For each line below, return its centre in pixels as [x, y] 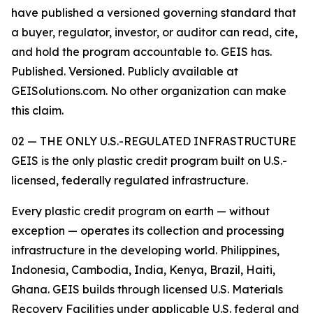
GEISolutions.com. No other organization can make [149, 91]
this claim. [37, 111]
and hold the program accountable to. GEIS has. [141, 52]
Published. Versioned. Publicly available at [125, 72]
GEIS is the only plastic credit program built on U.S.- [149, 161]
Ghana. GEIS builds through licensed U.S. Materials [147, 290]
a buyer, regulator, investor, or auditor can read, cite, [154, 32]
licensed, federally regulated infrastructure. [130, 181]
